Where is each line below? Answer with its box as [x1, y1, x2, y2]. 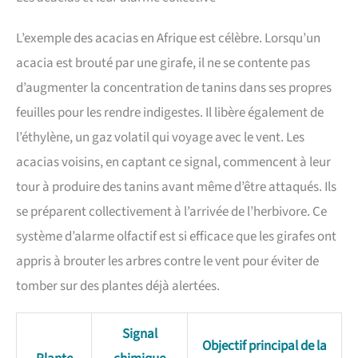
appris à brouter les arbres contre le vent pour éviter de [16, 252, 319, 272]
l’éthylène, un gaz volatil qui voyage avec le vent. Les [16, 128, 304, 148]
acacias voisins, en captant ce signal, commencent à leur [16, 153, 331, 173]
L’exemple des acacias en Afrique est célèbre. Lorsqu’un [16, 29, 320, 49]
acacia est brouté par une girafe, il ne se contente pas [16, 54, 310, 74]
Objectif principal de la [202, 336, 327, 356]
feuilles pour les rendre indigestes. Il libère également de [16, 103, 324, 123]
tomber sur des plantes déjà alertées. [16, 276, 220, 296]
